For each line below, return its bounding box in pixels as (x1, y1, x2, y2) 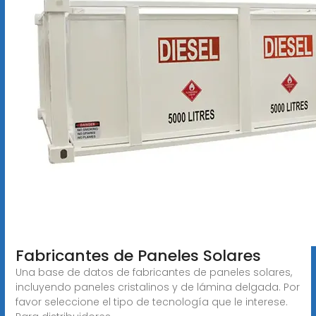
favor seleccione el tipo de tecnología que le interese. (15, 294, 288, 309)
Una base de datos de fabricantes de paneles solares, (15, 265, 292, 279)
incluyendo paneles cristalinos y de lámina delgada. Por (15, 279, 300, 294)
